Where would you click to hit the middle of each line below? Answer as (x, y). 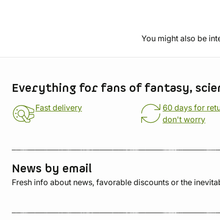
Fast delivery (59, 108)
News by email (52, 169)
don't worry (184, 119)
